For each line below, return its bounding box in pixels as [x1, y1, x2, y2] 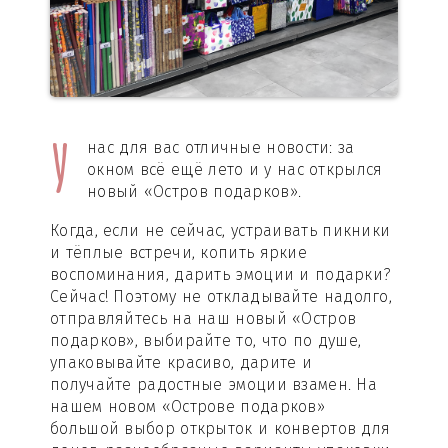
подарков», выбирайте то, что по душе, [50, 331, 362, 351]
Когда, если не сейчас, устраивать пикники [50, 221, 391, 241]
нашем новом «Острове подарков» [50, 397, 325, 417]
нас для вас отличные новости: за [87, 138, 355, 157]
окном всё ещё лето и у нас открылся [87, 160, 383, 179]
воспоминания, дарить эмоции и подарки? [50, 265, 392, 285]
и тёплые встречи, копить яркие [50, 243, 307, 263]
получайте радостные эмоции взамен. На [50, 375, 378, 395]
